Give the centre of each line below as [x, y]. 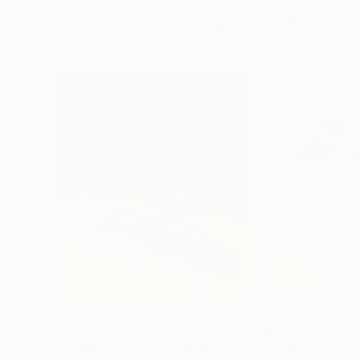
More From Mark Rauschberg [180, 24]
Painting [211, 350]
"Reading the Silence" [114, 350]
